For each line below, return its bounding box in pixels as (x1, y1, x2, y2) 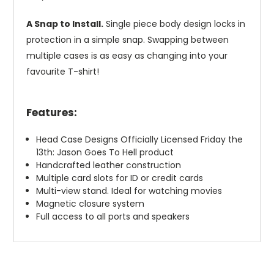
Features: (26, 105, 77, 120)
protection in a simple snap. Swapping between (26, 34, 229, 46)
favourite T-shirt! (26, 65, 99, 78)
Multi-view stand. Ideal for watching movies (36, 185, 223, 198)
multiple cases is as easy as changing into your (26, 50, 228, 62)
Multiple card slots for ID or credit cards (36, 172, 204, 185)
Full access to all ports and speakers (36, 210, 190, 223)
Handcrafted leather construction (36, 159, 182, 172)
